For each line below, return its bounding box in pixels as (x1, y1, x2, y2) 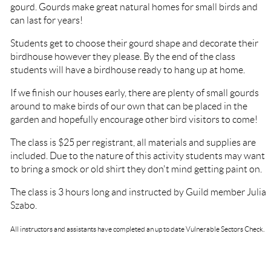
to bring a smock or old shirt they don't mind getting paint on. (10, 163, 264, 174)
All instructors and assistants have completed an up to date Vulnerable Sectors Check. (10, 224, 266, 233)
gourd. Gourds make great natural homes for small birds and (10, 1, 258, 12)
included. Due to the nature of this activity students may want (10, 150, 265, 161)
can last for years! (10, 15, 83, 25)
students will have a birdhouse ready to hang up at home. (10, 64, 247, 75)
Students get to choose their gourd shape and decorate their (10, 38, 258, 48)
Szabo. (10, 200, 37, 211)
